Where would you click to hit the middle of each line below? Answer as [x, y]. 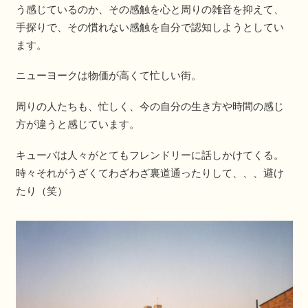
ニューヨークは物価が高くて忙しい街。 [108, 76]
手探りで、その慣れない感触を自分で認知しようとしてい [150, 27]
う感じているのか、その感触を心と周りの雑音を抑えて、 [150, 9]
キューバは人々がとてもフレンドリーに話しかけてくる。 [150, 155]
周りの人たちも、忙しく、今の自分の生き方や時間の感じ [150, 107]
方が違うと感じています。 [77, 124]
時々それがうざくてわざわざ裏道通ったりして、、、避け [150, 173]
